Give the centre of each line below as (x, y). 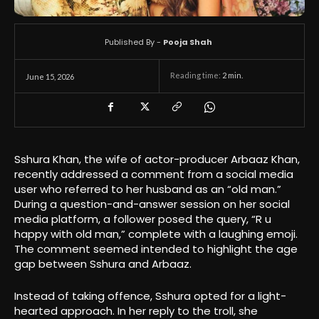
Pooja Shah (188, 42)
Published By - (133, 42)
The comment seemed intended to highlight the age (156, 249)
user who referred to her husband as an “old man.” (148, 189)
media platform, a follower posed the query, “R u (143, 219)
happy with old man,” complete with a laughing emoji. (156, 234)
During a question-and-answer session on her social (152, 204)
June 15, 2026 (50, 76)
